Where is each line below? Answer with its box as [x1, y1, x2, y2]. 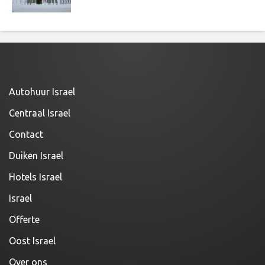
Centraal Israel [9, 107, 70, 118]
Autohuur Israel [9, 86, 75, 97]
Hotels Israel [9, 171, 62, 182]
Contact [9, 128, 43, 140]
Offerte [9, 214, 40, 225]
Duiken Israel [9, 150, 63, 161]
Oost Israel [9, 235, 56, 246]
